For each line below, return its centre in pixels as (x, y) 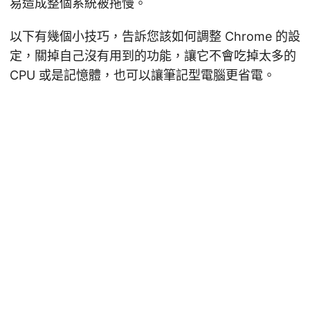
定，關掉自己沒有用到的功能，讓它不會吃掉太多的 (153, 55)
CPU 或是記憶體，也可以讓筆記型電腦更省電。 (143, 75)
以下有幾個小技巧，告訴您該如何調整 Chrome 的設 (155, 36)
